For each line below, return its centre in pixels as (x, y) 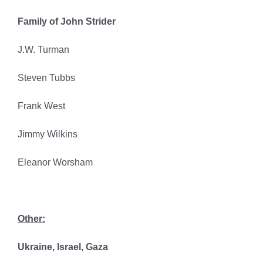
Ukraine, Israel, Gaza (63, 247)
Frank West (41, 106)
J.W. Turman (43, 50)
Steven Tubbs (46, 78)
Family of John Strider (66, 22)
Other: (31, 219)
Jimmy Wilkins (47, 134)
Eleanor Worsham (55, 163)
